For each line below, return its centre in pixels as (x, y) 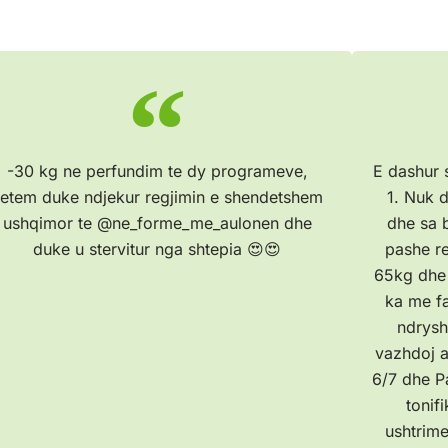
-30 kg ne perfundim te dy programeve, (157, 171)
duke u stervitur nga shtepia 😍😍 (157, 249)
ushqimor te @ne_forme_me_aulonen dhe (157, 223)
